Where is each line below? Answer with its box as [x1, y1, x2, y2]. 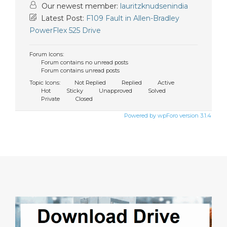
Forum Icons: [29, 51, 64, 58]
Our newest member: [40, 2, 120, 11]
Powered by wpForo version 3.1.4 [123, 112, 211, 119]
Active [156, 79, 174, 86]
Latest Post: [39, 14, 86, 23]
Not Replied [73, 79, 106, 86]
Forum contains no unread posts [40, 59, 128, 66]
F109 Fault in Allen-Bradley [86, 14, 179, 23]
